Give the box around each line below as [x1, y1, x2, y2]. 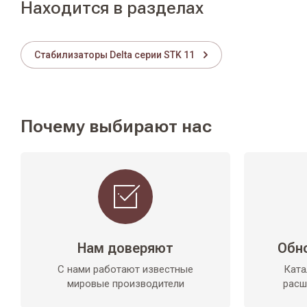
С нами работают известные [58, 263, 193, 275]
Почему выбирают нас [21, 116, 212, 136]
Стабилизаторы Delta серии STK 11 [34, 49, 195, 60]
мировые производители [66, 278, 184, 290]
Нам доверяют [77, 240, 173, 256]
